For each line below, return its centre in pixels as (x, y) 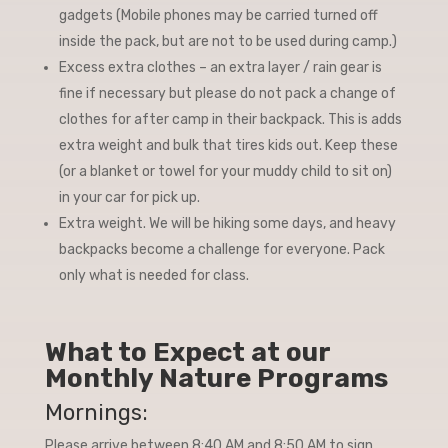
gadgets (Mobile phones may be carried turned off (218, 15)
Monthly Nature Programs (216, 378)
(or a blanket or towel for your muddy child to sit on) (225, 171)
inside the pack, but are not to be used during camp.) (227, 41)
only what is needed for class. (153, 275)
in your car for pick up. (129, 197)
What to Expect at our (187, 352)
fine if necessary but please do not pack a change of (227, 93)
